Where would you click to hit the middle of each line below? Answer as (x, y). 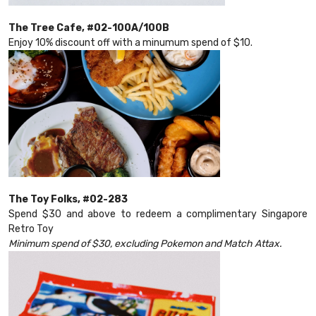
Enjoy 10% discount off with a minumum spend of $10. (130, 43)
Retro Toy (31, 229)
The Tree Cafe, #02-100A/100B (89, 28)
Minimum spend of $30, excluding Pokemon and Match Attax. (145, 244)
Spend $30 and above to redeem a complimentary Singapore (158, 214)
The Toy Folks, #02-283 (68, 200)
